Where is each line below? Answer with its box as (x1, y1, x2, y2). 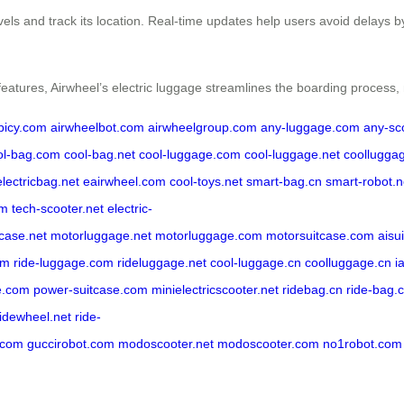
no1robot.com (323, 335, 402, 351)
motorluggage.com (155, 227, 262, 243)
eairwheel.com (83, 173, 166, 188)
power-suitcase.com (33, 281, 148, 297)
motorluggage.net (50, 227, 151, 243)
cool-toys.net (170, 173, 243, 188)
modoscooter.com (217, 335, 319, 351)
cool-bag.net (64, 146, 135, 161)
